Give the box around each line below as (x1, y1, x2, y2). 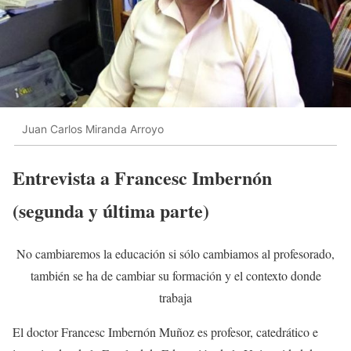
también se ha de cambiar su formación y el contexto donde (30, 267, 321, 284)
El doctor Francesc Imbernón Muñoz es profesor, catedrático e (13, 324, 318, 341)
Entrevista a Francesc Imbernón (13, 164, 272, 192)
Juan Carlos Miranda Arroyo (22, 121, 164, 136)
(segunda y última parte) (13, 197, 209, 225)
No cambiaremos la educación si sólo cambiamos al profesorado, (16, 245, 335, 262)
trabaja (159, 289, 192, 306)
